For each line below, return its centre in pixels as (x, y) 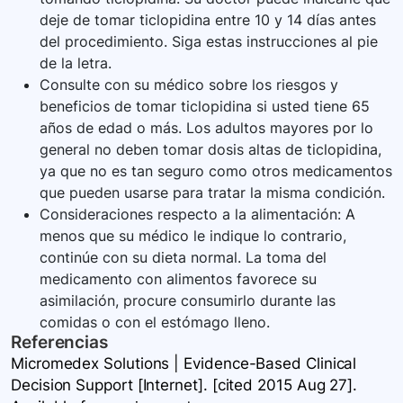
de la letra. (76, 63)
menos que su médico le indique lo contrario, (193, 236)
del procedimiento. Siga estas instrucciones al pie (209, 42)
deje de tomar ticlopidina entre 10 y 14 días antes (208, 20)
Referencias (60, 343)
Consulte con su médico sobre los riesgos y (189, 85)
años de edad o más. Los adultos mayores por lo (206, 128)
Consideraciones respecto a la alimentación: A (197, 215)
